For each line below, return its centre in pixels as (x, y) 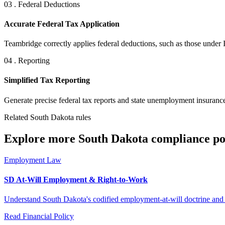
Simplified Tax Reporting (47, 80)
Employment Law (33, 160)
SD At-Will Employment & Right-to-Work (76, 179)
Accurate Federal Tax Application (62, 24)
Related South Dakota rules (47, 117)
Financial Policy (48, 216)
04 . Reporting (27, 61)
